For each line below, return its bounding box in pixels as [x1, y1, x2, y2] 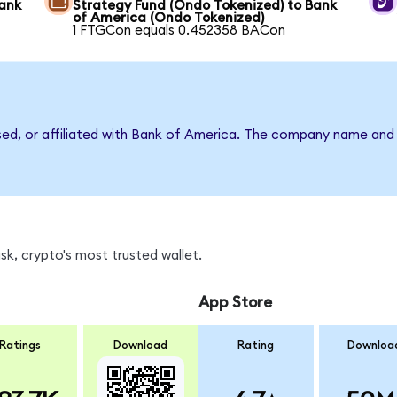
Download [113, 339, 168, 353]
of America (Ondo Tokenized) [73, 11, 265, 25]
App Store [198, 294, 272, 310]
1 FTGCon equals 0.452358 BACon [73, 23, 286, 37]
